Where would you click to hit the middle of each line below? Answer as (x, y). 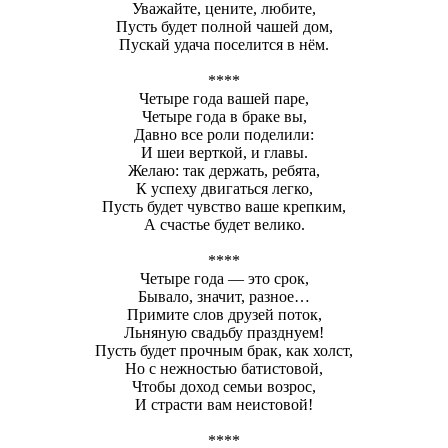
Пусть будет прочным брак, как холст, (224, 350)
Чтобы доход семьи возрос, (224, 386)
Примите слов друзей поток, (224, 314)
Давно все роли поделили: (224, 134)
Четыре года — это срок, (224, 278)
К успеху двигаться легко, (224, 188)
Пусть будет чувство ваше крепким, (224, 206)
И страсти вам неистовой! (224, 404)
